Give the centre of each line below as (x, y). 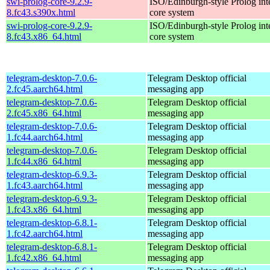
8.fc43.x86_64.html (44, 36)
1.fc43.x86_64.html (44, 209)
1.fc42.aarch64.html (45, 233)
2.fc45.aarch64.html (45, 89)
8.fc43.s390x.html (41, 12)
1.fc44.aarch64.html (45, 137)
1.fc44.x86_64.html (44, 161)
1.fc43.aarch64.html (45, 185)
